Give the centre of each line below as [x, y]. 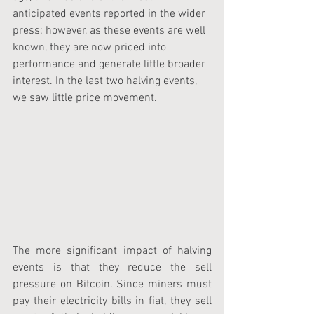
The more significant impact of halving [112, 251]
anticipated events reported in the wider [110, 14]
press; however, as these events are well [110, 31]
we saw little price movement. [85, 98]
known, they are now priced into [91, 48]
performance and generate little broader [110, 64]
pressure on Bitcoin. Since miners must [112, 285]
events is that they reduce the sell [112, 268]
